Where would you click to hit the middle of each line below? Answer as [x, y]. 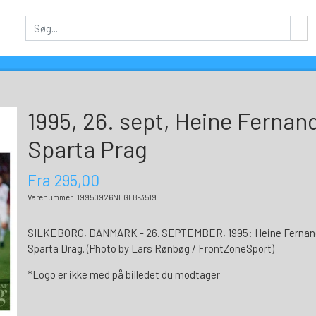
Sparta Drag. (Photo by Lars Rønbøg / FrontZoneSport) [151, 248]
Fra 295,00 [63, 180]
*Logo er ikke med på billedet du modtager [124, 274]
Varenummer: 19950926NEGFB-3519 [92, 197]
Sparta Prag [87, 149]
